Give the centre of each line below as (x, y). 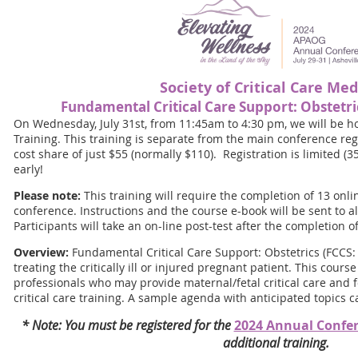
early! (28, 169)
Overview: (43, 253)
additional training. (276, 343)
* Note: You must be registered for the (127, 326)
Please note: (47, 196)
